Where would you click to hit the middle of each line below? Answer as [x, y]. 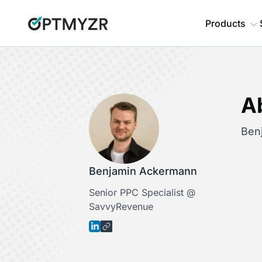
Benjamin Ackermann [143, 171]
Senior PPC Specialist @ [142, 192]
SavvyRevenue [121, 206]
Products [225, 23]
